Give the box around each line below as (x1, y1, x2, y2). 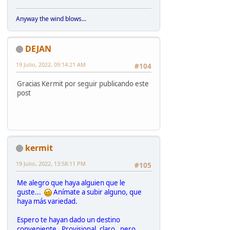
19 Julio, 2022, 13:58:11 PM (16, 159, 86, 167)
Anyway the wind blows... (16, 14, 86, 23)
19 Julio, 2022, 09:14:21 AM (16, 60, 86, 68)
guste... (17, 187, 44, 197)
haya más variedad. (17, 196, 78, 206)
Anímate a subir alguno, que (52, 187, 142, 197)
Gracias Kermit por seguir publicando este (17, 79, 149, 88)
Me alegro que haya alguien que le (17, 178, 125, 187)
